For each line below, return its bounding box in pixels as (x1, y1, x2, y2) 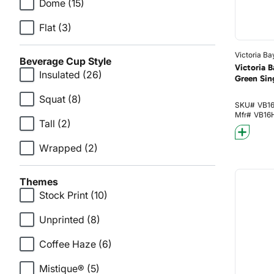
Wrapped (39, 142, 82, 154)
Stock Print (39, 189, 88, 201)
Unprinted (39, 213, 84, 226)
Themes (20, 176, 58, 188)
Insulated (39, 68, 80, 81)
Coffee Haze (39, 238, 96, 250)
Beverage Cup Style (20, 55, 111, 67)
